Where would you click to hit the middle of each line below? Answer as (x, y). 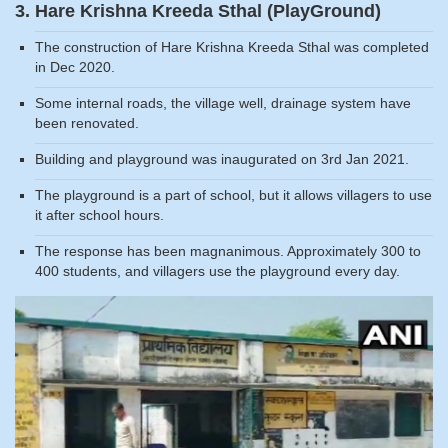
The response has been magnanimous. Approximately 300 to (228, 250)
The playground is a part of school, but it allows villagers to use (233, 194)
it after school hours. (99, 214)
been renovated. (87, 122)
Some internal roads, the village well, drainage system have (223, 102)
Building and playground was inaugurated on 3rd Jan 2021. (222, 158)
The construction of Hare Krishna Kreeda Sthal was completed (232, 46)
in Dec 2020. (75, 66)
